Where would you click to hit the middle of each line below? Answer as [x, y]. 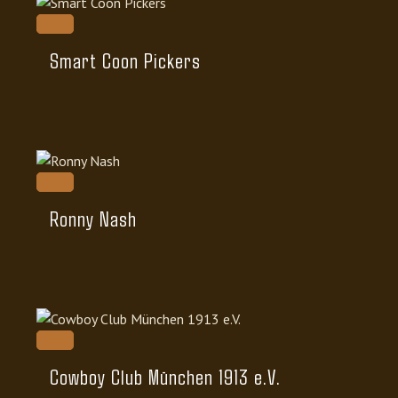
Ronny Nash [93, 218]
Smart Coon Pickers [125, 60]
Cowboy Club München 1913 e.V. [165, 376]
